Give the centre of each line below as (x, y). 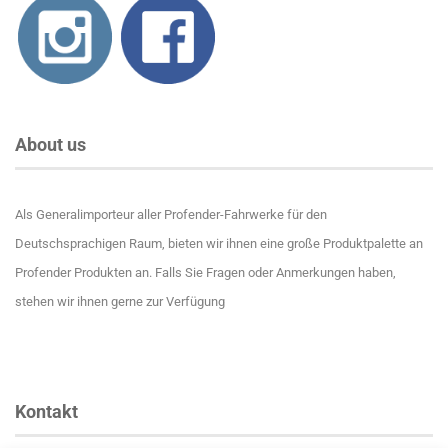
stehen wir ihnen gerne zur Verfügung (120, 301)
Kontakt (46, 411)
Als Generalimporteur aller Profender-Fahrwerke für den (171, 214)
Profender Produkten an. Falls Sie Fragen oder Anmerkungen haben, (205, 272)
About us (50, 144)
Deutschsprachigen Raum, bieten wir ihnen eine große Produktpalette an (219, 243)
